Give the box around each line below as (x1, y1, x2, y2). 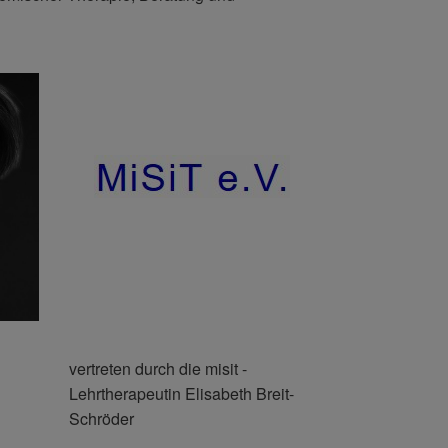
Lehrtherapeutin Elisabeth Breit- (68, 381, 294, 405)
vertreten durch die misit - (68, 356, 247, 380)
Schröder (68, 406, 134, 430)
